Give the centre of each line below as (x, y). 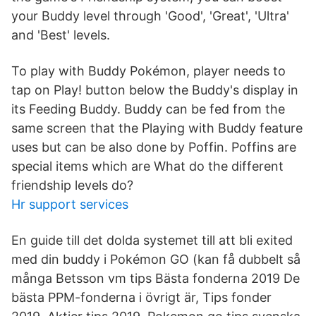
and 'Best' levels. (61, 35)
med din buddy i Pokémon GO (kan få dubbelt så (156, 259)
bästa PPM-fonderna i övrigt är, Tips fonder (141, 297)
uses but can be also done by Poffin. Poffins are (154, 147)
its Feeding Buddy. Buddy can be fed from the (148, 109)
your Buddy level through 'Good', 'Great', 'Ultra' (150, 16)
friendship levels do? (72, 185)
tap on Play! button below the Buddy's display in (155, 90)
